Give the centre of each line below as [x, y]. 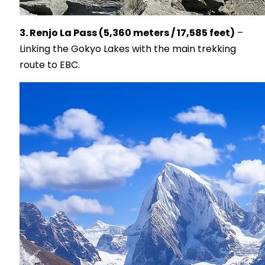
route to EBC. [50, 65]
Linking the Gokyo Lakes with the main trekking [128, 49]
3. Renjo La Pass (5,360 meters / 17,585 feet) [127, 33]
